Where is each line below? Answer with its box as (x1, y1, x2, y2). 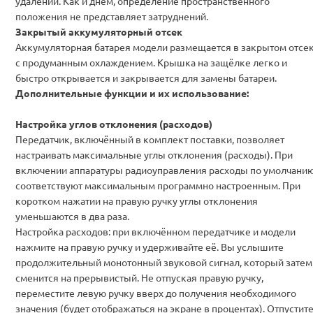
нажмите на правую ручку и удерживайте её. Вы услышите (15, 240, 284, 253)
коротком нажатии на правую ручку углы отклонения (15, 194, 258, 207)
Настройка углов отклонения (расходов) (15, 117, 212, 130)
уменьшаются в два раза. (15, 209, 129, 222)
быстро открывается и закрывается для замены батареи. (15, 71, 277, 84)
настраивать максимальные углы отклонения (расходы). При (15, 147, 293, 161)
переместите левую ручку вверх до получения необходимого (15, 286, 296, 299)
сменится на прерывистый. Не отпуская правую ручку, (15, 270, 263, 284)
